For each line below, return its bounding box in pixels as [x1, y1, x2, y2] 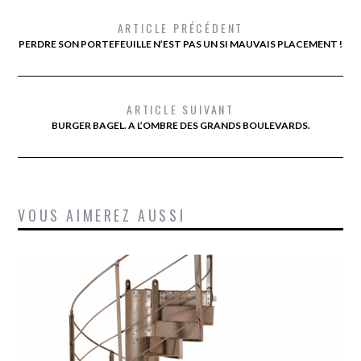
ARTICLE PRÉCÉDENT [117, 19, 244, 36]
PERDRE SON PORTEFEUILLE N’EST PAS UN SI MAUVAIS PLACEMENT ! [19, 37, 342, 50]
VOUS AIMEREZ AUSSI [18, 204, 186, 226]
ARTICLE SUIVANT [127, 100, 234, 118]
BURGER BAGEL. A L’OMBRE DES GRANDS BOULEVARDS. [51, 118, 310, 131]
